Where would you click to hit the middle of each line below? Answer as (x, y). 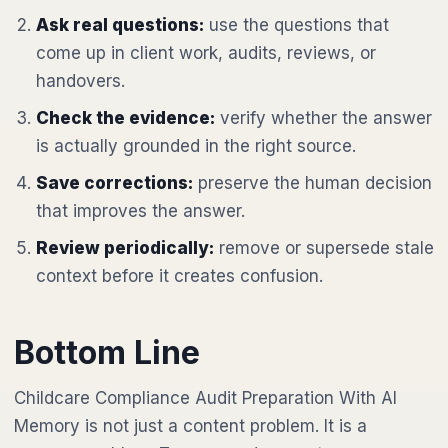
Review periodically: (125, 248)
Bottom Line (107, 352)
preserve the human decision (312, 183)
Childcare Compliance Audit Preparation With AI (205, 398)
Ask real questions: (120, 25)
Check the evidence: (125, 118)
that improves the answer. (140, 211)
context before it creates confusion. (179, 276)
